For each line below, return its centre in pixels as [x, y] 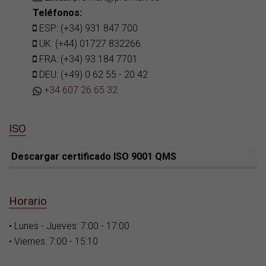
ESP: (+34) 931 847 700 [87, 28]
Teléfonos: [57, 13]
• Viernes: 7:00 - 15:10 [53, 242]
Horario [28, 201]
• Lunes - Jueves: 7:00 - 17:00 [69, 226]
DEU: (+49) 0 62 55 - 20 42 [92, 75]
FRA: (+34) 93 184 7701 [87, 59]
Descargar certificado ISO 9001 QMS [94, 157]
